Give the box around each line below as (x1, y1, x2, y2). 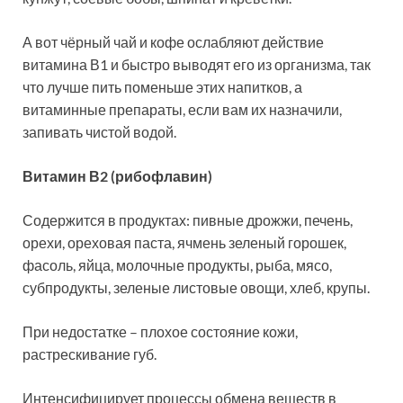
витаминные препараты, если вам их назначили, (22, 101, 342, 119)
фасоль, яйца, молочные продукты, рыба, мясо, (22, 256, 332, 274)
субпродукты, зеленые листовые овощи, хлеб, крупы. (22, 279, 370, 297)
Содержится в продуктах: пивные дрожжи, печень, (22, 211, 353, 229)
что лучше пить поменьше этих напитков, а (22, 78, 302, 96)
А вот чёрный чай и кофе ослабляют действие (22, 33, 324, 51)
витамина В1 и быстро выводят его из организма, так (22, 56, 371, 74)
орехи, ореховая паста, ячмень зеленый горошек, (22, 234, 346, 252)
